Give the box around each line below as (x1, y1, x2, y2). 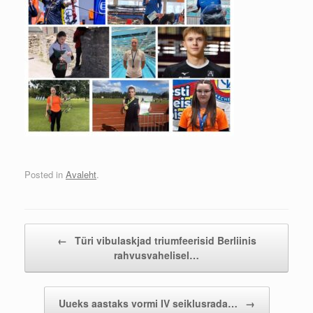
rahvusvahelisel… (114, 248, 199, 263)
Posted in (24, 168, 66, 182)
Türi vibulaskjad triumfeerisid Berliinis (71, 233, 256, 248)
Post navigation (24, 224, 87, 238)
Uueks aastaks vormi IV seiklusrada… (58, 296, 240, 311)
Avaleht (66, 168, 96, 182)
